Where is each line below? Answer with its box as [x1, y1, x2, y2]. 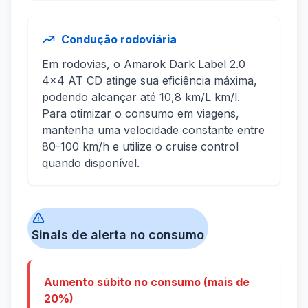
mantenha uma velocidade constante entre [42, 123, 265, 137]
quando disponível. [42, 156, 140, 170]
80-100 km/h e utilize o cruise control [42, 140, 239, 154]
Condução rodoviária [61, 32, 177, 47]
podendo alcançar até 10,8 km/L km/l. [42, 90, 240, 104]
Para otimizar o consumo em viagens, [42, 107, 239, 121]
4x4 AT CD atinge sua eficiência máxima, [42, 74, 257, 88]
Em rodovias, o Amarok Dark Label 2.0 [42, 57, 245, 71]
